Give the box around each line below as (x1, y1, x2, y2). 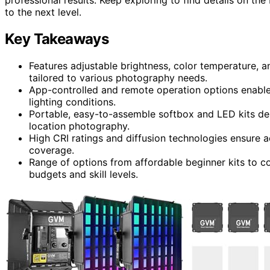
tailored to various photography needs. (29, 71, 207, 84)
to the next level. (5, 5, 81, 18)
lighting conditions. (29, 95, 116, 108)
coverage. (29, 143, 74, 156)
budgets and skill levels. (29, 168, 138, 180)
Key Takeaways (5, 30, 109, 48)
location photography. (29, 119, 130, 132)
